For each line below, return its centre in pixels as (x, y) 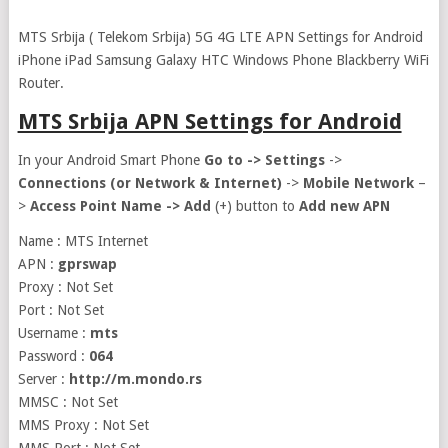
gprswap (87, 264)
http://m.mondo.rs (135, 379)
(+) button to (254, 206)
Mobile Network (358, 183)
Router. (40, 83)
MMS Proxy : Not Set (83, 425)
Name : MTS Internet (82, 241)
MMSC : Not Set (67, 402)
